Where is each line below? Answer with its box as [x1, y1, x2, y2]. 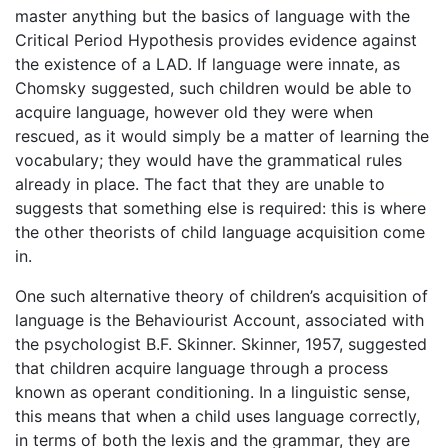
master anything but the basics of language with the [15, 5, 410, 26]
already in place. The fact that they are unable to [15, 173, 385, 194]
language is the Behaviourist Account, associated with [15, 309, 424, 330]
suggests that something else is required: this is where [15, 197, 426, 218]
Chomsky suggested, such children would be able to [15, 77, 412, 98]
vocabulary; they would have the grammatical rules [15, 149, 402, 170]
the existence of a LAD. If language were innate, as [15, 53, 400, 74]
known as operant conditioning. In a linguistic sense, [15, 381, 410, 402]
